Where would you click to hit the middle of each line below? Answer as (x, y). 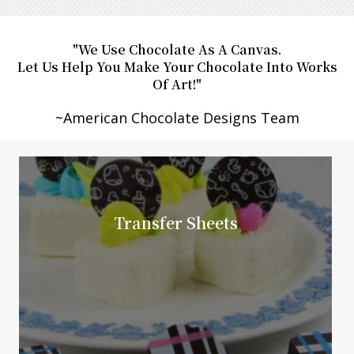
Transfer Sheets (175, 222)
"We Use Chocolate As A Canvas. (177, 49)
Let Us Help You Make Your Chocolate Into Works (177, 66)
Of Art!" (177, 84)
